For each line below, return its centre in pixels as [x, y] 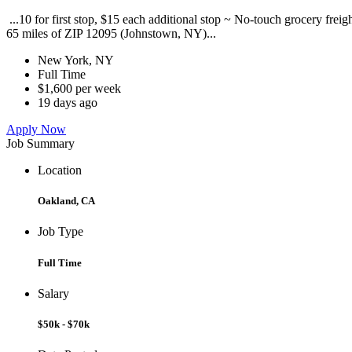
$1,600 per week [79, 89]
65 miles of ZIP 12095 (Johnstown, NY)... [113, 34]
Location [60, 170]
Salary [53, 293]
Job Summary [40, 144]
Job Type [60, 232]
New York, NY [76, 60]
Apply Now [36, 130]
